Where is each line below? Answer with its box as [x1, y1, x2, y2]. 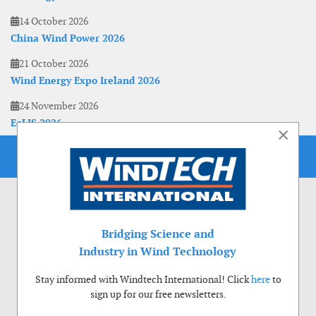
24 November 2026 [19, 99, 98, 113]
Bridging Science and [102, 226, 214, 241]
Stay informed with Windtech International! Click [35, 273, 251, 286]
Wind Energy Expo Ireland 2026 [11, 74, 160, 87]
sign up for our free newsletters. [90, 288, 226, 300]
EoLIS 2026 [11, 116, 62, 130]
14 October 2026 [19, 15, 88, 28]
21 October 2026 [19, 57, 88, 71]
